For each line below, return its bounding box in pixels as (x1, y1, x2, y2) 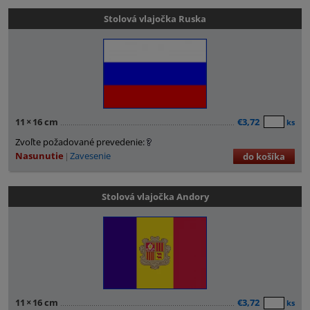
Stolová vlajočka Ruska (104, 12, 206, 25)
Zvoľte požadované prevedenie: (15, 135, 145, 148)
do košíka (243, 149, 285, 163)
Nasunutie (15, 149, 64, 162)
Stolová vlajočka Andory (101, 190, 209, 203)
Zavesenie (70, 149, 111, 162)
